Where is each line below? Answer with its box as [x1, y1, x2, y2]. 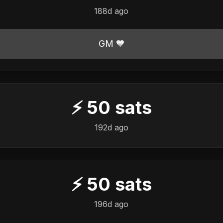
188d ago [94, 5, 129, 16]
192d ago [94, 122, 128, 132]
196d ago [94, 199, 129, 209]
